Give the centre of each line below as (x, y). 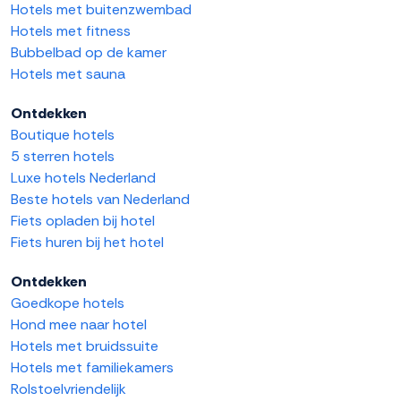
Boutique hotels (63, 135)
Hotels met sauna (68, 74)
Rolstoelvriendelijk (68, 389)
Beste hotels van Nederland (100, 200)
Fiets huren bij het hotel (87, 243)
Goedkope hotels (68, 303)
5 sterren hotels (63, 157)
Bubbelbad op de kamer (89, 53)
